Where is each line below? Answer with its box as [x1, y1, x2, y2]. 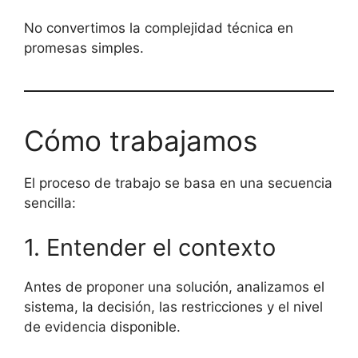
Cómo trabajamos [24, 124, 257, 157]
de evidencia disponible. [24, 318, 181, 335]
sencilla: [24, 195, 76, 211]
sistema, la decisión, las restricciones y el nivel [24, 298, 323, 315]
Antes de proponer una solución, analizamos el [24, 278, 324, 295]
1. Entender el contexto [24, 233, 276, 261]
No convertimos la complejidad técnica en [24, 20, 293, 36]
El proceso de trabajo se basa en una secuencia [24, 175, 332, 191]
